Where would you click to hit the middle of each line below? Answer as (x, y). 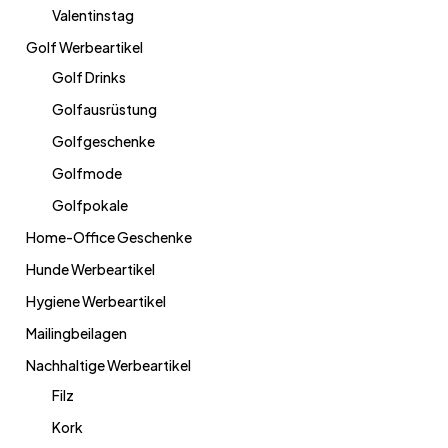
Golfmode (87, 173)
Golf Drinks (89, 77)
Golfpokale (90, 205)
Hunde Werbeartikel (90, 269)
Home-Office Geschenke (109, 237)
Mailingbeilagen (76, 333)
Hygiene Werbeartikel (96, 301)
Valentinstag (93, 15)
